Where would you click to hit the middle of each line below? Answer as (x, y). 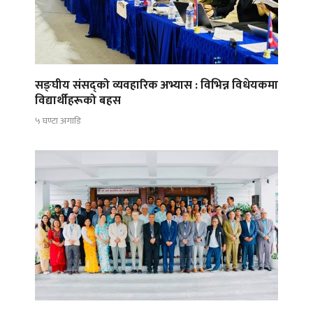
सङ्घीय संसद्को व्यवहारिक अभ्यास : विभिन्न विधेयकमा (156, 86)
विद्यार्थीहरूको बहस (78, 101)
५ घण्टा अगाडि (58, 121)
